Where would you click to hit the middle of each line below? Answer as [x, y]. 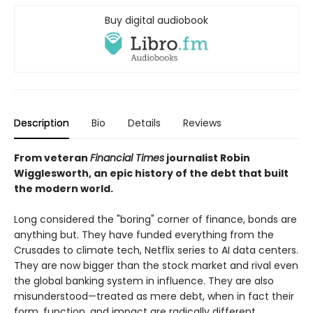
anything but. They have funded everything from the [144, 234]
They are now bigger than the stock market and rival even [156, 265]
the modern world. [64, 188]
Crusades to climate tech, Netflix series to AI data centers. [156, 250]
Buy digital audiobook [156, 21]
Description [42, 123]
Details [144, 123]
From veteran [52, 158]
